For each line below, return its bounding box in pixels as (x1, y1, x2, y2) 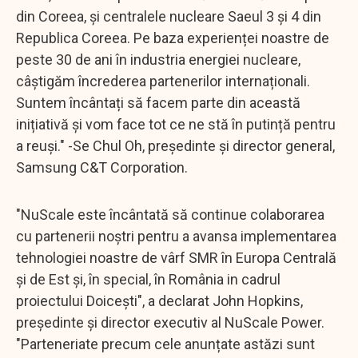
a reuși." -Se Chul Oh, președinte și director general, (16, 137, 335, 154)
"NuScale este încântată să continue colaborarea (16, 205, 324, 223)
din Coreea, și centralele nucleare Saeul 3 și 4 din (16, 7, 321, 25)
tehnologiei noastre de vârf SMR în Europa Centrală (16, 249, 336, 266)
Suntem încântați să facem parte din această (16, 93, 300, 111)
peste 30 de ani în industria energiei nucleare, (16, 50, 300, 68)
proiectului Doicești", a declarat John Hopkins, (16, 292, 303, 309)
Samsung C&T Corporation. (16, 158, 188, 176)
